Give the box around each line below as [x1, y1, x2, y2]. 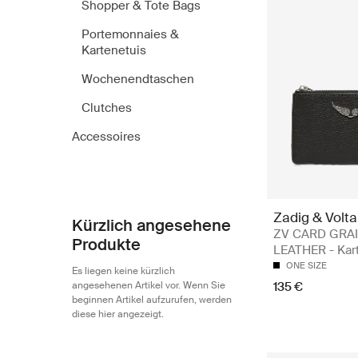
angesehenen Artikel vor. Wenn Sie [72, 278, 225, 292]
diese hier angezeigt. [72, 307, 164, 320]
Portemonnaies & [82, 26, 179, 42]
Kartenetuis [82, 42, 146, 58]
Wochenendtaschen [82, 70, 194, 87]
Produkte [72, 233, 141, 255]
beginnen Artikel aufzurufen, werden [72, 292, 232, 306]
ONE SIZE [286, 260, 327, 272]
